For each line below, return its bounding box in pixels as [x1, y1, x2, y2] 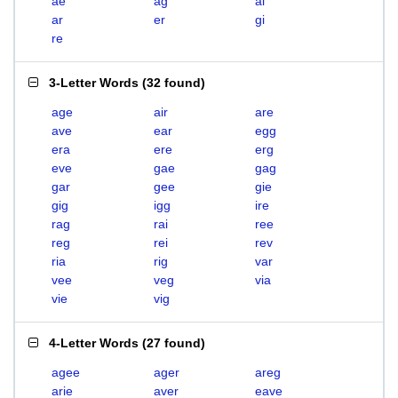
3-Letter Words [49, 76, 139, 90]
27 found [147, 336, 201, 350]
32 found [147, 76, 201, 90]
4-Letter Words [49, 336, 139, 350]
